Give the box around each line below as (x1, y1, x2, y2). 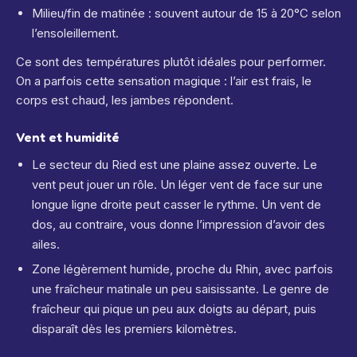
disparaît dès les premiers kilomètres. (32, 321, 237, 336)
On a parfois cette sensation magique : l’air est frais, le (16, 73, 312, 88)
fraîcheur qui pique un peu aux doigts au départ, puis (32, 301, 316, 316)
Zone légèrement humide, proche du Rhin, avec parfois (32, 261, 333, 277)
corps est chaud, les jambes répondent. (16, 92, 233, 108)
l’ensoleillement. (32, 25, 119, 41)
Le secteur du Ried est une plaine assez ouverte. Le (32, 157, 317, 172)
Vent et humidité (16, 129, 120, 145)
